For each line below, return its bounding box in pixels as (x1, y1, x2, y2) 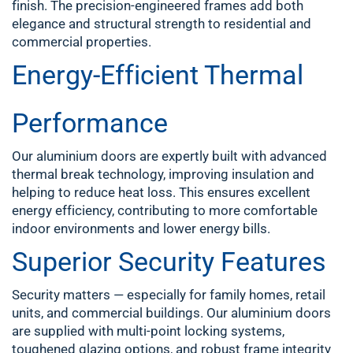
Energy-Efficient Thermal (12, 59, 303, 91)
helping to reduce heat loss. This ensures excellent (12, 184, 310, 200)
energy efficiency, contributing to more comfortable (12, 203, 318, 218)
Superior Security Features (12, 246, 326, 277)
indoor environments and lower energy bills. (12, 221, 270, 236)
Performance (12, 107, 168, 139)
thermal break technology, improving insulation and (12, 166, 314, 182)
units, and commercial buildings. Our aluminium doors (12, 305, 331, 321)
